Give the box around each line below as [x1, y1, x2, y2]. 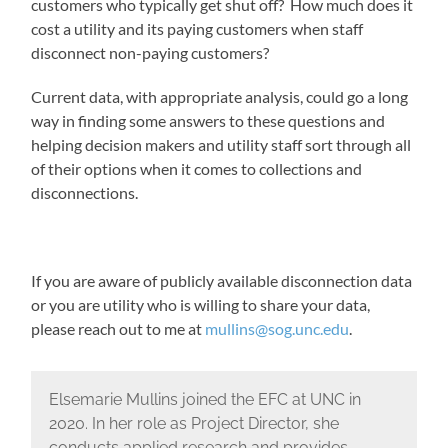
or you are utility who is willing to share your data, [31, 294, 371, 314]
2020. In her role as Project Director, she [48, 414, 339, 434]
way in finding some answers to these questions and [31, 110, 386, 130]
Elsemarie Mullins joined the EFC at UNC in [48, 390, 361, 410]
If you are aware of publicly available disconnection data [31, 270, 413, 290]
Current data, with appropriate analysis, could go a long [31, 86, 409, 106]
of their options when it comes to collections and [31, 158, 363, 178]
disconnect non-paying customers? [31, 42, 270, 62]
